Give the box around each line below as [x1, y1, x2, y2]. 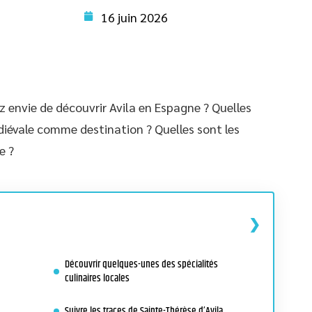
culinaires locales [65, 270, 130, 286]
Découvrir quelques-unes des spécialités [65, 256, 218, 272]
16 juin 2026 [101, 9, 168, 25]
